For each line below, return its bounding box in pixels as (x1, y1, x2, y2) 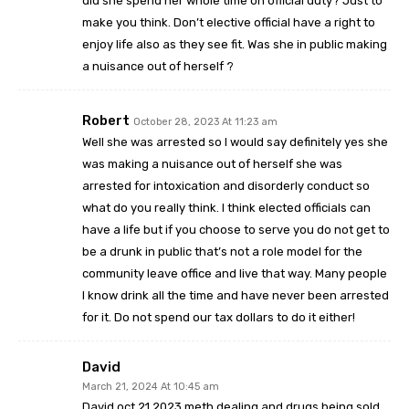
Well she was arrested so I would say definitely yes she (82, 135, 388, 150)
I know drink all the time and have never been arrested (82, 288, 389, 303)
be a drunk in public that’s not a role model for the (82, 245, 362, 259)
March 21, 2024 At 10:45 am (82, 381, 219, 393)
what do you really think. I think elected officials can (82, 201, 371, 215)
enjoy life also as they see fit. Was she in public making (82, 37, 387, 52)
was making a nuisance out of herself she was (82, 157, 342, 172)
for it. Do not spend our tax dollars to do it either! (82, 310, 355, 325)
